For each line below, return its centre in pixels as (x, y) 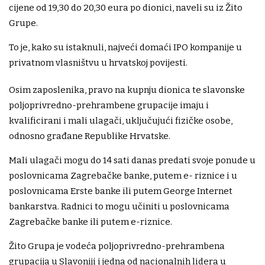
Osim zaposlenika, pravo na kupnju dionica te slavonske (127, 90)
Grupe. (23, 23)
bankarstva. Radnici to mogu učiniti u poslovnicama (119, 207)
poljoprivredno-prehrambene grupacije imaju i (109, 106)
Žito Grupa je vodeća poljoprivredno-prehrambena (117, 246)
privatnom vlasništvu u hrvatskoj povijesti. (98, 63)
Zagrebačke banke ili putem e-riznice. (91, 222)
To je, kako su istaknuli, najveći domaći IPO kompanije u (125, 48)
